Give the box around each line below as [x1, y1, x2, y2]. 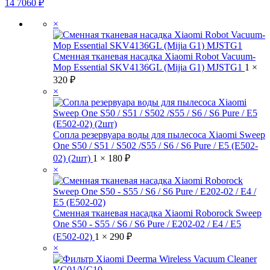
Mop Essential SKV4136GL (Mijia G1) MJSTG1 [53, 62, 245, 72]
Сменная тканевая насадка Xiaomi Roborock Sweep [53, 208, 262, 218]
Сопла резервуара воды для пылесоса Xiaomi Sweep [53, 130, 265, 140]
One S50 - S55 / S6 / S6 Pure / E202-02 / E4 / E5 [53, 219, 241, 229]
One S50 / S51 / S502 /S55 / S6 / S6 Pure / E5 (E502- [53, 140, 258, 151]
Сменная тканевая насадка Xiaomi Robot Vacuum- [53, 51, 256, 61]
